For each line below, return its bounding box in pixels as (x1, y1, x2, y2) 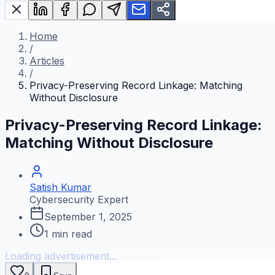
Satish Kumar (29, 181, 91, 194)
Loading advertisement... (5, 250, 117, 263)
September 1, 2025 (44, 211, 132, 223)
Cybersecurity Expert (29, 193, 128, 206)
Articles (29, 55, 64, 68)
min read (48, 228, 92, 241)
